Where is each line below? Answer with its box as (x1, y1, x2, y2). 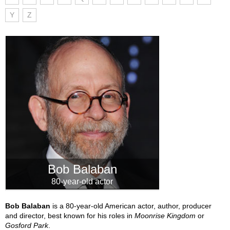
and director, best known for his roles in (5, 212, 135, 220)
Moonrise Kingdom (135, 212, 196, 220)
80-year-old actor (51, 177, 113, 186)
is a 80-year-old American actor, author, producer (50, 202, 212, 210)
